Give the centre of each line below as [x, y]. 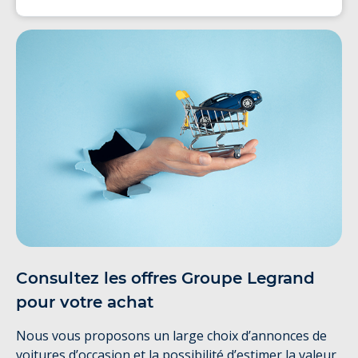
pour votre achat [85, 302]
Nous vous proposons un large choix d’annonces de [171, 336]
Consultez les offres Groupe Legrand [165, 278]
